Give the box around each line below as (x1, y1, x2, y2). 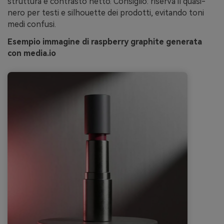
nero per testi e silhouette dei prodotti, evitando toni (7, 7, 204, 17)
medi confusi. (7, 19, 56, 29)
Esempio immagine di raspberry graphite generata (7, 37, 202, 47)
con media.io (7, 48, 56, 58)
